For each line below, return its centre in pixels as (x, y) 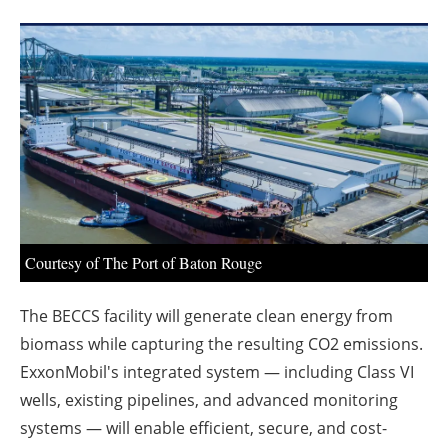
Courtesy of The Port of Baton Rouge (143, 263)
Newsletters (234, 54)
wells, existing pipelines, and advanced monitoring (209, 400)
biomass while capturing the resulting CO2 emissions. (221, 344)
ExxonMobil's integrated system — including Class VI (217, 372)
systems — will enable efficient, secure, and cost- (203, 428)
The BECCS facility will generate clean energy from (206, 316)
